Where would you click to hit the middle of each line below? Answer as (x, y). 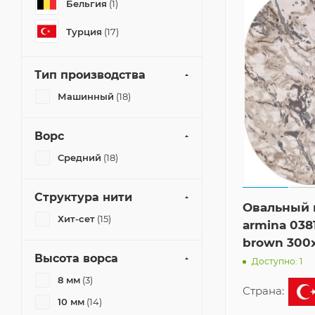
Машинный (86, 96)
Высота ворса (76, 258)
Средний (79, 157)
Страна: (265, 290)
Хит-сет (76, 219)
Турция (84, 31)
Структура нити (83, 197)
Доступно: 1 (277, 262)
